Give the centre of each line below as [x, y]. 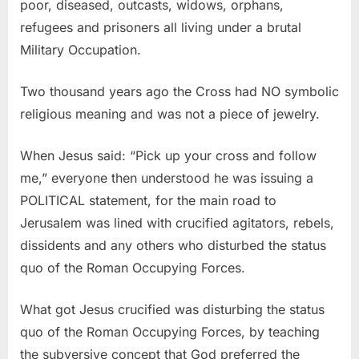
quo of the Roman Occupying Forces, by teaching [170, 332]
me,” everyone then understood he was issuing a [167, 178]
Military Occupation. [81, 50]
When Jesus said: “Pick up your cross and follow [168, 156]
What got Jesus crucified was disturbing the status [172, 310]
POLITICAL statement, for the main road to [148, 201]
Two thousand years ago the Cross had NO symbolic [179, 92]
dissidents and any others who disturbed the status [173, 246]
